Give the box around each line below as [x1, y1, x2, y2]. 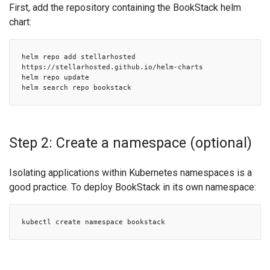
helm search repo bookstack [22, 83, 131, 92]
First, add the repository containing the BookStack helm [9, 2, 241, 13]
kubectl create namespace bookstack [22, 218, 165, 226]
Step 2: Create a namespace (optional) [9, 134, 252, 151]
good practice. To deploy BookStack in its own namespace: [9, 181, 256, 193]
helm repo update [22, 73, 89, 81]
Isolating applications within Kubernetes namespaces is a [9, 167, 252, 178]
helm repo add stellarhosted [22, 52, 136, 61]
